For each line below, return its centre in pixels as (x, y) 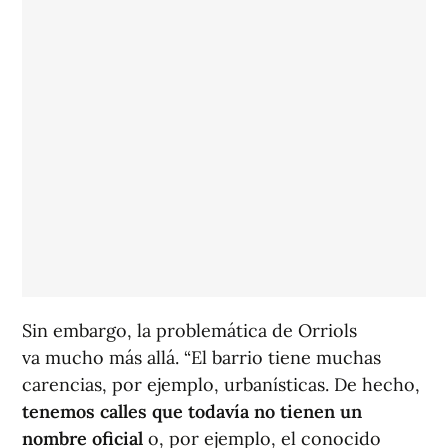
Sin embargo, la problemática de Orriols (189, 331)
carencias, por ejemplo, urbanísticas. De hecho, (221, 385)
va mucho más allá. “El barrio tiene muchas (201, 358)
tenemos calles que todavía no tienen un (192, 412)
